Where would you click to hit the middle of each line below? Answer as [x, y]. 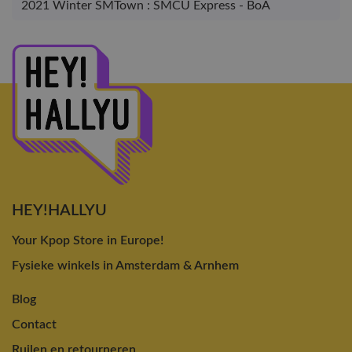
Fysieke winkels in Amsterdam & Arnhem [125, 265]
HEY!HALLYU [59, 210]
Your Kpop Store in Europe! [88, 240]
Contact [34, 324]
